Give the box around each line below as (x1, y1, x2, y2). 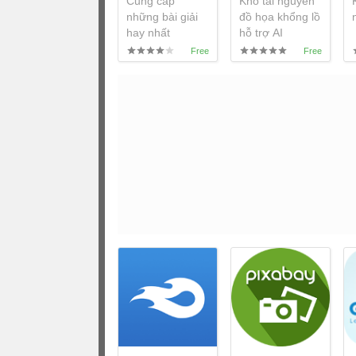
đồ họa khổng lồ (239, 10, 320, 23)
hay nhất (126, 25, 170, 39)
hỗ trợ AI (239, 25, 283, 39)
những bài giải (126, 10, 198, 23)
